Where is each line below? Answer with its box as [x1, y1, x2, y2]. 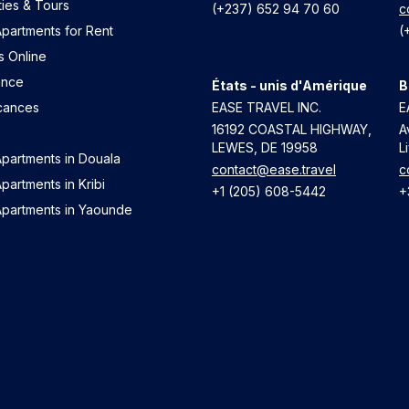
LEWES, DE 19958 [211, 140, 318, 156]
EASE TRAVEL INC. [211, 100, 321, 116]
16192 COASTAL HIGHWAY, [211, 121, 372, 138]
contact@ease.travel [211, 162, 336, 178]
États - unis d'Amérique [211, 78, 367, 94]
